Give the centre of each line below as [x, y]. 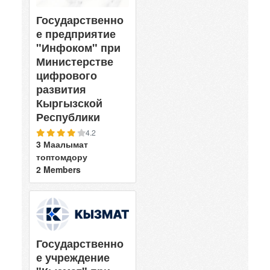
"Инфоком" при [78, 48]
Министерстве [75, 62]
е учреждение [73, 257]
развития [61, 89]
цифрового [67, 76]
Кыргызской [69, 103]
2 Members [58, 170]
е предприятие [76, 34]
